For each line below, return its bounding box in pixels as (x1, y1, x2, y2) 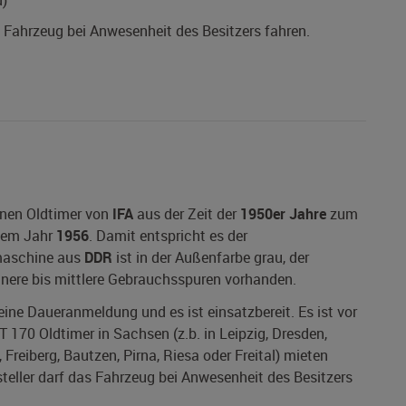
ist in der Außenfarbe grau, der (112, 247, 309, 268)
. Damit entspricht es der (89, 226, 247, 246)
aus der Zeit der (133, 204, 240, 225)
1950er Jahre (240, 204, 326, 225)
